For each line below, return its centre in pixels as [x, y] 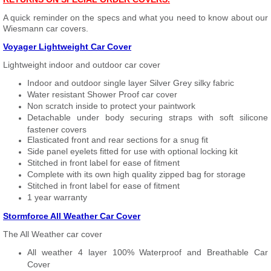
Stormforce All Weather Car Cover [72, 216]
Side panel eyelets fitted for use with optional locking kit [132, 151]
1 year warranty [57, 197]
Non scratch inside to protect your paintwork [111, 106]
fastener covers [57, 129]
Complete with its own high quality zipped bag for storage [136, 174]
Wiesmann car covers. [46, 28]
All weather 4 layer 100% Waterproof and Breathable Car [148, 252]
